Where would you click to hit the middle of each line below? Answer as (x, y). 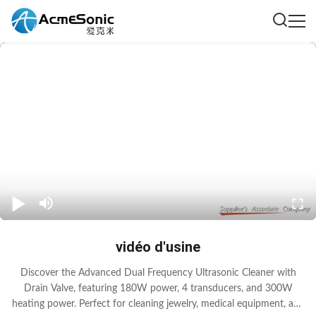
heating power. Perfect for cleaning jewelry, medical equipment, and (158, 304)
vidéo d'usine (158, 247)
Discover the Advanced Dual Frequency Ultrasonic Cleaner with (158, 273)
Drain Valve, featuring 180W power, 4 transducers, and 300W (158, 288)
